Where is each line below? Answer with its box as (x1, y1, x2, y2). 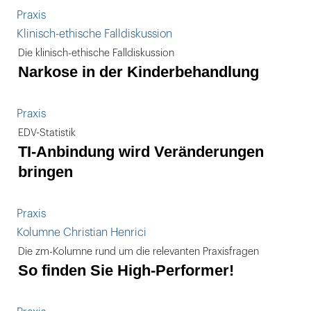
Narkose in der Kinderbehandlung (18, 63, 259, 81)
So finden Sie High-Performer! (18, 262, 234, 279)
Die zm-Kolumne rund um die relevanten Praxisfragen (18, 246, 259, 257)
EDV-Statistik (18, 128, 76, 138)
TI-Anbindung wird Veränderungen (18, 143, 264, 160)
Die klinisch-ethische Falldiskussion (18, 48, 174, 58)
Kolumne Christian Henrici (17, 227, 146, 238)
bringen (18, 163, 73, 180)
